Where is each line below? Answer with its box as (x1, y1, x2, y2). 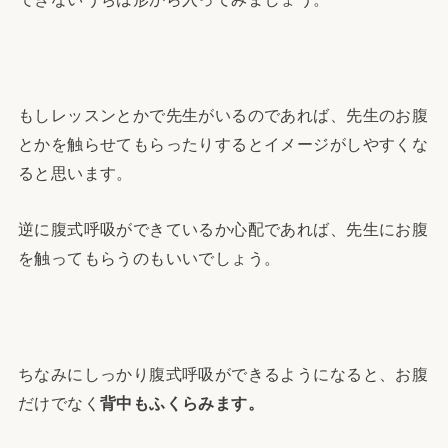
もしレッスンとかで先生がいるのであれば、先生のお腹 (17, 106, 429, 125)
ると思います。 (17, 164, 133, 183)
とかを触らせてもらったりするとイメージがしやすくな (17, 135, 429, 154)
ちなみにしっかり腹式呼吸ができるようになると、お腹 (17, 364, 429, 383)
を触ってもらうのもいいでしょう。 (17, 248, 281, 267)
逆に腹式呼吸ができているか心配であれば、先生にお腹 (17, 219, 429, 238)
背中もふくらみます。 (99, 393, 265, 412)
